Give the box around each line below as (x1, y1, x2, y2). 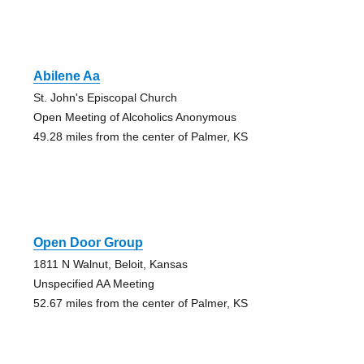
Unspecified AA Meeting (32, 276, 154, 290)
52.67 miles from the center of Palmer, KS (32, 296, 248, 310)
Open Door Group (32, 235, 143, 249)
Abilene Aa (32, 68, 100, 83)
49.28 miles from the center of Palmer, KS (32, 129, 248, 143)
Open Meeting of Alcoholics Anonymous (32, 110, 236, 123)
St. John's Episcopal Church (32, 90, 177, 104)
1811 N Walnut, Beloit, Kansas (32, 257, 188, 271)
